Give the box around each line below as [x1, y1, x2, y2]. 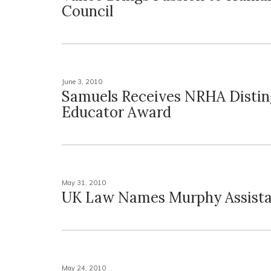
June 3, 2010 [62, 77, 102, 86]
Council [62, 2, 113, 21]
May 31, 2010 [62, 178, 106, 187]
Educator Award [62, 103, 171, 122]
